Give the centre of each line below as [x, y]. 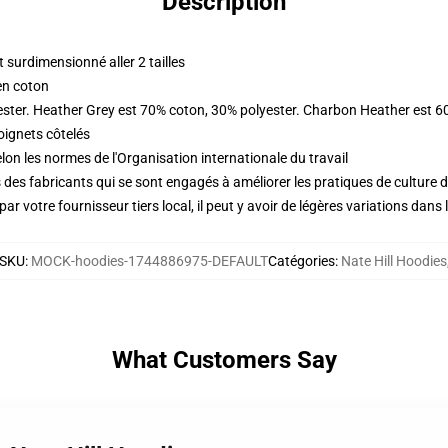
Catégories [301, 261]
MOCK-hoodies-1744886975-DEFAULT [149, 261]
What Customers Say [224, 360]
